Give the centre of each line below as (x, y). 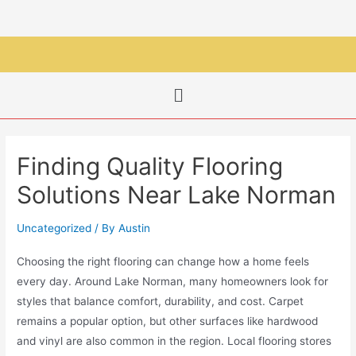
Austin (135, 228)
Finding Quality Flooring (150, 166)
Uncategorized (54, 228)
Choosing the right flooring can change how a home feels (163, 262)
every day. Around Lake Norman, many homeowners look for (173, 282)
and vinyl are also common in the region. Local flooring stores (174, 341)
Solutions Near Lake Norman (177, 195)
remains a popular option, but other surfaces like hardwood (168, 321)
